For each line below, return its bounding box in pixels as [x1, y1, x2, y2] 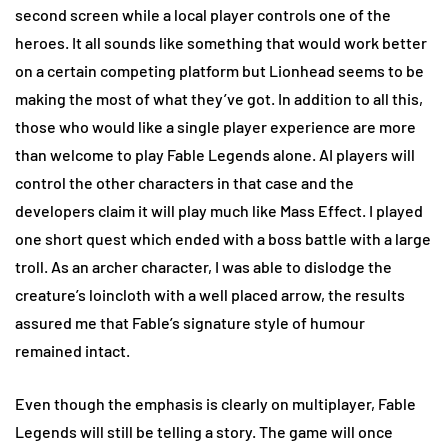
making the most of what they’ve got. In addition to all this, [15, 89, 423, 109]
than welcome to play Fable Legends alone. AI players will [15, 145, 415, 165]
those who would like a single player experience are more [15, 117, 416, 137]
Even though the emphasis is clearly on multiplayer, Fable [15, 394, 416, 414]
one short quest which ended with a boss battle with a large [15, 229, 431, 249]
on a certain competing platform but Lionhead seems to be [15, 61, 424, 81]
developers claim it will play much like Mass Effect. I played [15, 201, 423, 221]
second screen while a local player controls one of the [15, 5, 391, 25]
